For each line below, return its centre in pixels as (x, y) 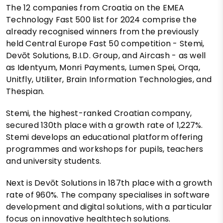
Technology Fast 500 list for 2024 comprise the (101, 19)
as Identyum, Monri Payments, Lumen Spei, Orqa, (103, 67)
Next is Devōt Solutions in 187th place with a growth (109, 183)
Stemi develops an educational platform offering (105, 137)
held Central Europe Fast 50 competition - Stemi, (105, 43)
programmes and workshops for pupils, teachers (105, 149)
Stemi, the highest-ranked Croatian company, (99, 113)
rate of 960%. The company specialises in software (108, 195)
